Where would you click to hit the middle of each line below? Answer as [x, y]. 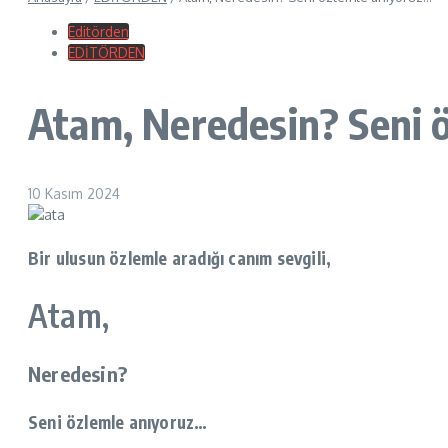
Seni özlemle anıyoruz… [118, 422]
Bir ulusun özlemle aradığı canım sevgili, [180, 258]
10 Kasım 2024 [74, 193]
